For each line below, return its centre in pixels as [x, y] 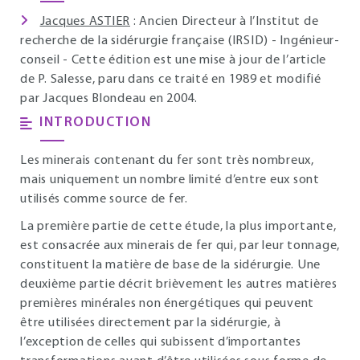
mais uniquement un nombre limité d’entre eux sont [170, 180]
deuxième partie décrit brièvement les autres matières [179, 284]
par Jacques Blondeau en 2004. [109, 99]
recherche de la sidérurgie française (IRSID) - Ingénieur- [180, 41]
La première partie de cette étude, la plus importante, [178, 227]
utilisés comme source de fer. [104, 199]
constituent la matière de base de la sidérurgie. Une [170, 265]
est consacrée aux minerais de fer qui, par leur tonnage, [180, 246]
